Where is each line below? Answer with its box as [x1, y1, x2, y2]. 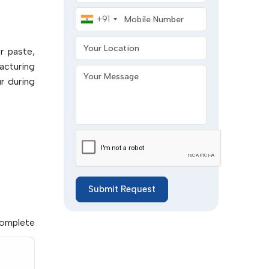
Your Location [75, 32, 131, 43]
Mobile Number [75, 8, 138, 19]
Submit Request [88, 184, 156, 195]
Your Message [75, 65, 132, 76]
